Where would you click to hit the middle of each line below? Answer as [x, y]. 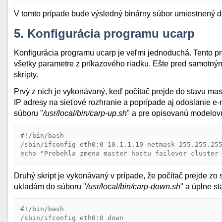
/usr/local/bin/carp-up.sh [85, 113]
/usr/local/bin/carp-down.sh [133, 187]
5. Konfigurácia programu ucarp [104, 33]
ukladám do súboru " [50, 187]
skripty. [26, 75]
